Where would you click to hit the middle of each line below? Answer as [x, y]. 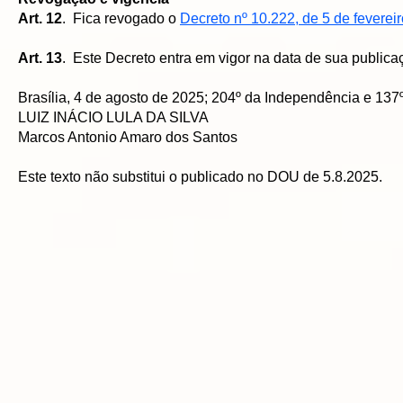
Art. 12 [40, 18]
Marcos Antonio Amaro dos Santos [128, 137]
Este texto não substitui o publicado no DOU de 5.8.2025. [200, 177]
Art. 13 [40, 58]
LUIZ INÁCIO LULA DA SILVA [113, 117]
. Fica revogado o [121, 18]
